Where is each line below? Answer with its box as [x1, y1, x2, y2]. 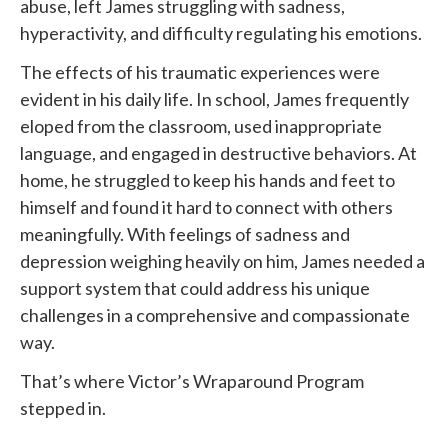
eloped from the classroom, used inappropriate [20, 114, 382, 137]
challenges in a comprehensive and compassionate [20, 303, 410, 326]
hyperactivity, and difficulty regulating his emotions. [20, 21, 422, 44]
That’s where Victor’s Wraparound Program [20, 369, 364, 392]
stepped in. [20, 396, 106, 419]
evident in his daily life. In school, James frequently [20, 87, 409, 110]
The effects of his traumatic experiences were [20, 60, 380, 83]
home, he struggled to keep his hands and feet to [20, 168, 395, 191]
